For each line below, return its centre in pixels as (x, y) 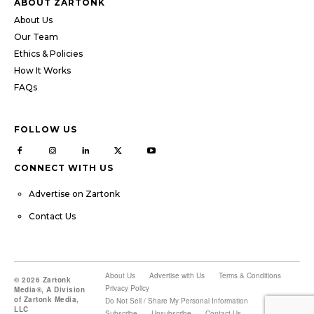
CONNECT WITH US (64, 168)
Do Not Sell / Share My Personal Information (177, 301)
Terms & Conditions (250, 276)
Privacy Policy (128, 288)
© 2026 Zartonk (42, 280)
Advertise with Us (177, 276)
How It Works (42, 71)
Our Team (36, 37)
